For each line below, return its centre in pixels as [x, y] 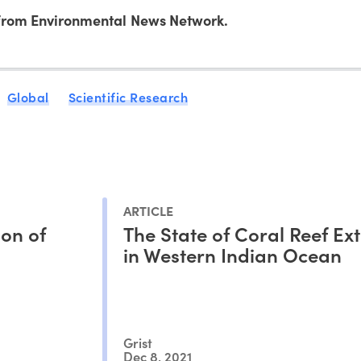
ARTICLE [148, 211]
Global [28, 96]
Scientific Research [128, 96]
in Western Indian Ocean [232, 255]
